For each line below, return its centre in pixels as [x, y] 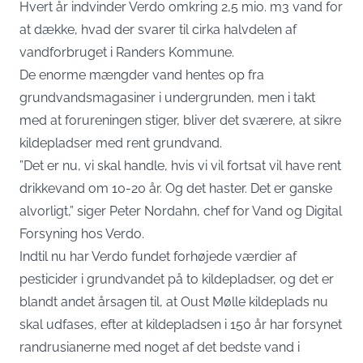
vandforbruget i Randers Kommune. [127, 52]
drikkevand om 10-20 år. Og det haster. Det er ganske [176, 188]
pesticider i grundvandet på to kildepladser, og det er [177, 279]
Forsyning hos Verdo [81, 234]
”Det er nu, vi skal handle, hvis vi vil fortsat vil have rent [180, 166]
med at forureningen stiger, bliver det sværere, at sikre [180, 120]
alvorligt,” [48, 211]
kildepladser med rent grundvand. [121, 143]
